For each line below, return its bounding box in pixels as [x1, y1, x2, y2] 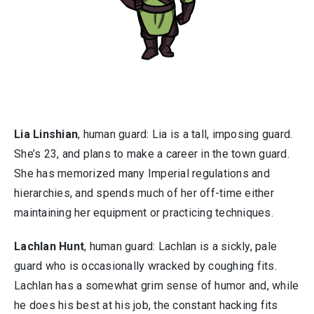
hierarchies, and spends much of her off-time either [14, 186, 274, 200]
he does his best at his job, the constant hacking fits [14, 299, 278, 312]
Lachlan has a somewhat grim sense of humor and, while [14, 279, 299, 292]
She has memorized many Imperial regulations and [14, 167, 270, 180]
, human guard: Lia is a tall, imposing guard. [78, 128, 293, 141]
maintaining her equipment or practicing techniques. [14, 206, 273, 219]
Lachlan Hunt [14, 240, 84, 253]
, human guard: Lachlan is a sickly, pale [84, 240, 277, 253]
